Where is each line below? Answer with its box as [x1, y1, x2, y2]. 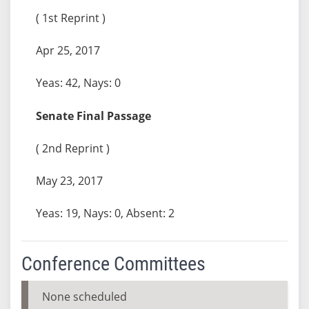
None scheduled [41, 288, 127, 304]
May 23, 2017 [35, 172, 103, 188]
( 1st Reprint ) [35, 10, 106, 26]
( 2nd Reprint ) [35, 140, 110, 156]
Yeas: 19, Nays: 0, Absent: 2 [35, 205, 175, 221]
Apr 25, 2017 [35, 42, 100, 58]
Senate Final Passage [35, 108, 151, 123]
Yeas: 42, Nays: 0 [35, 74, 121, 90]
